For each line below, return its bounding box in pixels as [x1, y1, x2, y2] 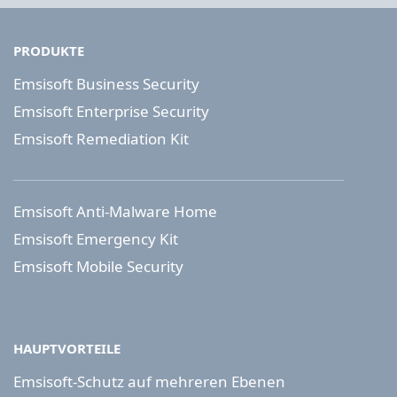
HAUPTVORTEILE [13, 339, 121, 358]
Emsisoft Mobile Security [13, 256, 183, 277]
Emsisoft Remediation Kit [13, 128, 189, 150]
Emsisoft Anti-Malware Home [13, 201, 217, 222]
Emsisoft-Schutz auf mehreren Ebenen [13, 371, 285, 393]
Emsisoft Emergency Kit [13, 229, 178, 250]
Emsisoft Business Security [13, 74, 199, 95]
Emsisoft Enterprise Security [13, 101, 209, 122]
